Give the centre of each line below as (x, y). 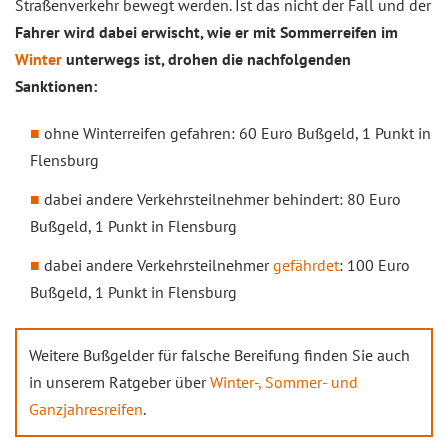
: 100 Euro (374, 265)
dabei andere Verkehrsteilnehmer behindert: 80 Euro (222, 199)
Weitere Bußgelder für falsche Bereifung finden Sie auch (219, 355)
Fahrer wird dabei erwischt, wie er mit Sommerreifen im (206, 32)
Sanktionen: (56, 86)
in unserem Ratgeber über (119, 382)
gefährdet (306, 265)
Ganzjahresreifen (86, 409)
